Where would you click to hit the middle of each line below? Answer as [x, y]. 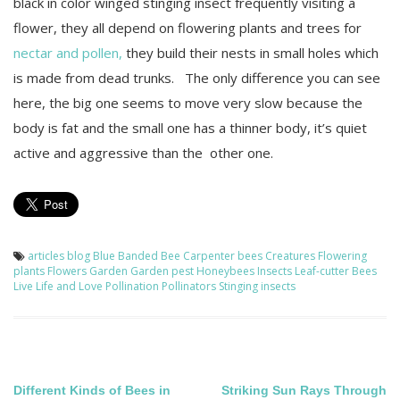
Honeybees [225, 271]
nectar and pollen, [68, 53]
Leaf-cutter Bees [336, 271]
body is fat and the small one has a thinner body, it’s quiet [190, 128]
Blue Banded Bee [137, 256]
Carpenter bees [223, 256]
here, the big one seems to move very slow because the [188, 103]
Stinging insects [257, 287]
